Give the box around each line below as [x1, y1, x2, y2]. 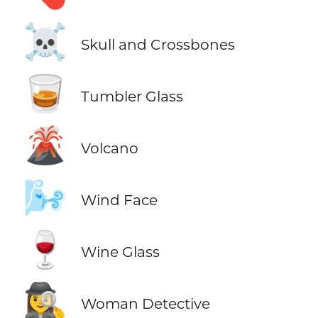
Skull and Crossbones [80, 35, 235, 53]
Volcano [80, 138, 138, 157]
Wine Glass [80, 243, 160, 261]
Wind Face [80, 191, 158, 209]
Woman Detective [80, 295, 210, 313]
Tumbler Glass [80, 87, 183, 105]
